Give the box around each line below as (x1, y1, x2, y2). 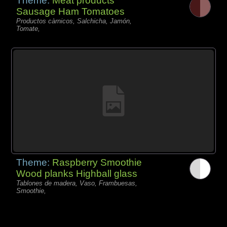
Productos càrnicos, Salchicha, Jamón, (16, 17, 132, 25)
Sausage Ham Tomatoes (16, 6, 125, 17)
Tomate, (16, 24, 41, 32)
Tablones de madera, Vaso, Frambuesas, (16, 179, 138, 187)
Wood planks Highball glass (16, 168, 138, 179)
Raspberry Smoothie (52, 157, 142, 168)
